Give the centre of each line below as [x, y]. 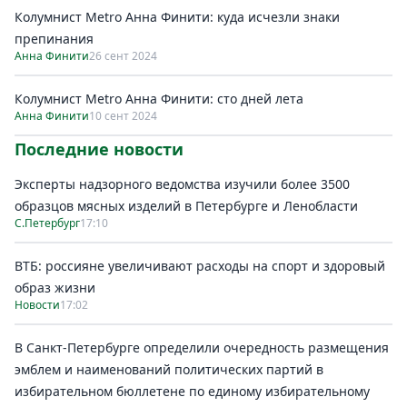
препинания [54, 39]
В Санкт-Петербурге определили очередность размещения [202, 347]
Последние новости [99, 149]
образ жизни [55, 288]
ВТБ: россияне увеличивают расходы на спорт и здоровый [200, 266]
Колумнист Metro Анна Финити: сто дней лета [159, 99]
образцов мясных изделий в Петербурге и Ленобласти [186, 206]
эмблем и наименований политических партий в [169, 369]
